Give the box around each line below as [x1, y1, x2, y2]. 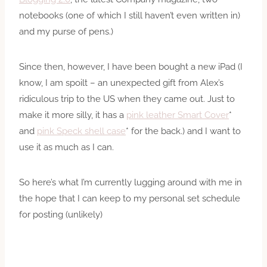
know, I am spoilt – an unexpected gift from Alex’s [19, 77, 223, 88]
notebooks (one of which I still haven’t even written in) [19, 10, 240, 21]
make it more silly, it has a [19, 109, 126, 120]
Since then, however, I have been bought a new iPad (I [19, 61, 243, 72]
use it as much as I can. [19, 141, 114, 153]
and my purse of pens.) [19, 26, 113, 37]
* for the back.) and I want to [126, 125, 241, 136]
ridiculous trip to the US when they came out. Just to [19, 93, 235, 104]
